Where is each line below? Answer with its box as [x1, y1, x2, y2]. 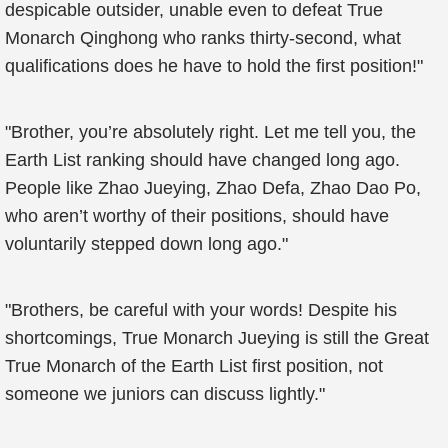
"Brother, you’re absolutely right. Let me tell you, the [5, 122, 416, 142]
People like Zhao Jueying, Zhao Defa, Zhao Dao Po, [5, 178, 421, 198]
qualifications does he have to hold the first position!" [5, 56, 423, 76]
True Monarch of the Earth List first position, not [5, 356, 383, 376]
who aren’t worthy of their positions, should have [5, 206, 389, 226]
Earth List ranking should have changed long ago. [5, 150, 400, 170]
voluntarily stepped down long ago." [5, 234, 288, 254]
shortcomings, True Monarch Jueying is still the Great [5, 328, 429, 348]
